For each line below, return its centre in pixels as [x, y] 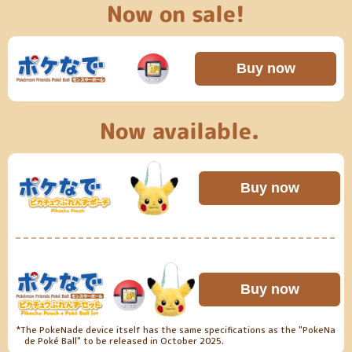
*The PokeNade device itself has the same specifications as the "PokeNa [176, 330]
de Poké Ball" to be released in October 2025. [125, 341]
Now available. [179, 130]
